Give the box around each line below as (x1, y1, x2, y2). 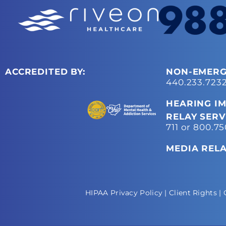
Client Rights (169, 188, 217, 197)
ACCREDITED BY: (5, 66, 85, 77)
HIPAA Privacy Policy (85, 188, 163, 197)
